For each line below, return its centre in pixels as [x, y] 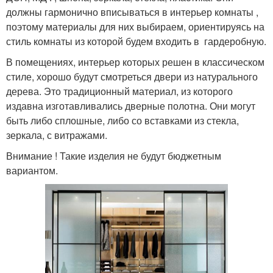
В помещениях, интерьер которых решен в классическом [135, 62]
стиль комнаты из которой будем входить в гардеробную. [136, 41]
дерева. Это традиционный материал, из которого [119, 91]
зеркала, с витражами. [57, 135]
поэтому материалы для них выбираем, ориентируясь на [135, 27]
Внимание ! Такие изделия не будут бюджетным [114, 156]
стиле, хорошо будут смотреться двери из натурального [132, 77]
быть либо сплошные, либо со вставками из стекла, [122, 121]
